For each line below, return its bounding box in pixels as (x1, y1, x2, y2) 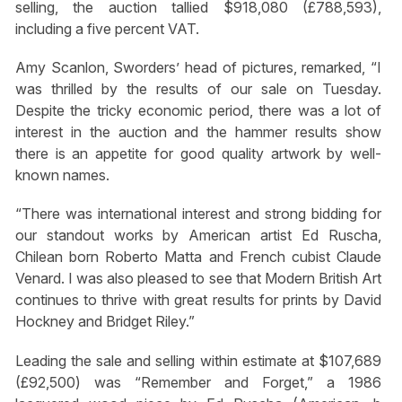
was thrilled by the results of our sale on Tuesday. (14, 80, 382, 99)
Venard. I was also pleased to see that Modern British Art (14, 269, 382, 288)
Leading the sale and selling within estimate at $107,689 (14, 351, 382, 370)
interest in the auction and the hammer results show (14, 123, 382, 142)
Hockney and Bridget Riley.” (14, 312, 195, 331)
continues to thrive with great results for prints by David (14, 291, 382, 310)
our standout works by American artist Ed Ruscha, (14, 226, 382, 245)
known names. (14, 166, 109, 185)
